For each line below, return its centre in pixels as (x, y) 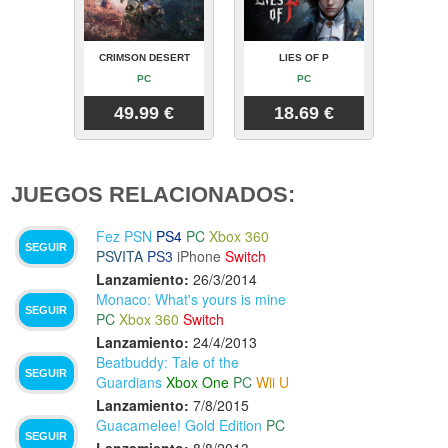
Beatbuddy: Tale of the (168, 362)
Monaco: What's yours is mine (191, 299)
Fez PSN (124, 236)
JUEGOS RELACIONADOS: (153, 194)
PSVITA (120, 256)
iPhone (199, 256)
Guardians (129, 382)
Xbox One (198, 382)
